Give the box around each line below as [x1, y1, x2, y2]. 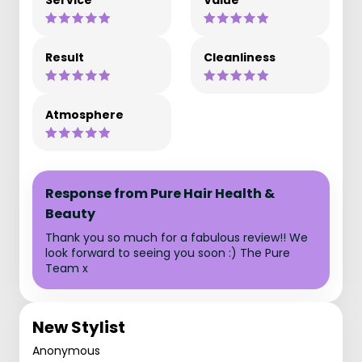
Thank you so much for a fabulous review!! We [45, 229, 308, 246]
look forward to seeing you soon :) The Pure [45, 245, 290, 261]
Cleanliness [204, 49, 276, 65]
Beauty [45, 204, 95, 223]
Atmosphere [45, 107, 124, 123]
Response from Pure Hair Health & [45, 184, 275, 203]
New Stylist [32, 316, 125, 339]
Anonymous [32, 343, 100, 359]
